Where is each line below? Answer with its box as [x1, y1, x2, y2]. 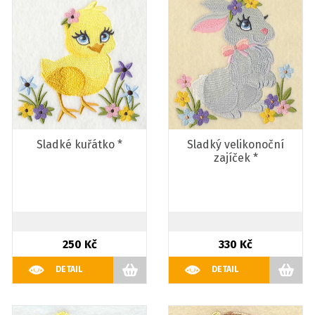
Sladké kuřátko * [37, 138, 122, 151]
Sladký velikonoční [187, 138, 284, 151]
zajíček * [213, 151, 258, 165]
